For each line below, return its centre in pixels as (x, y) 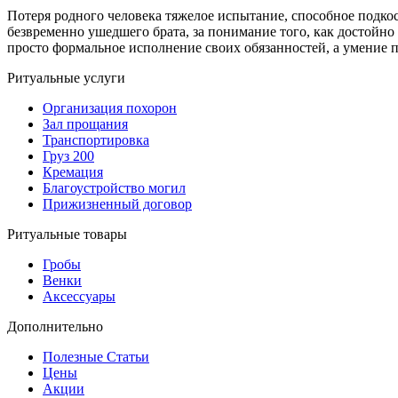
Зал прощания (85, 124)
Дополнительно (55, 327)
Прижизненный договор (117, 204)
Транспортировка (96, 140)
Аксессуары (79, 297)
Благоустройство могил (114, 188)
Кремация (73, 172)
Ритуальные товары (67, 235)
